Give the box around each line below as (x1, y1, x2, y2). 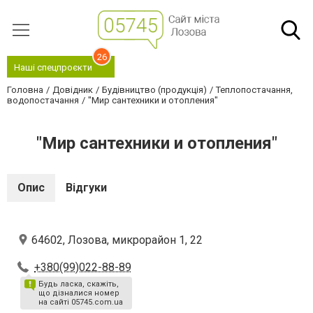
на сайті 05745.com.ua (38, 298, 123, 307)
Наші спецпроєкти (14, 62, 92, 73)
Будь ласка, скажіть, (38, 279, 119, 289)
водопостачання (7, 95, 79, 105)
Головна (7, 85, 43, 95)
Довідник (52, 85, 93, 95)
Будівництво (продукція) (102, 85, 207, 95)
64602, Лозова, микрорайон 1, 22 (31, 233, 203, 247)
